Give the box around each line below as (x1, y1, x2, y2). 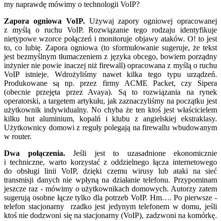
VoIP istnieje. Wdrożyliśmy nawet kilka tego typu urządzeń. (4, 70, 217, 78)
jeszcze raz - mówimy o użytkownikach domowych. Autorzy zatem (4, 184, 217, 193)
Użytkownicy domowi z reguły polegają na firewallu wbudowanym (4, 123, 217, 132)
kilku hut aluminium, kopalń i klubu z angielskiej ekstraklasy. (4, 114, 217, 123)
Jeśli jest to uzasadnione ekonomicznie (65, 148, 217, 157)
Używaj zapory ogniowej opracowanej (84, 16, 218, 25)
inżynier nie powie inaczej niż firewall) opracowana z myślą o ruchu (4, 61, 217, 70)
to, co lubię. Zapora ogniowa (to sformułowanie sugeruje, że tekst (4, 43, 217, 52)
